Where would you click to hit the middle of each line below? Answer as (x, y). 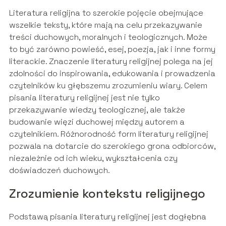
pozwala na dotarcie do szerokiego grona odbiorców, (112, 146)
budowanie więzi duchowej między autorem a (97, 122)
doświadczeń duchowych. (59, 171)
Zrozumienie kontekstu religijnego (107, 194)
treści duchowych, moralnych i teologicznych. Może (108, 37)
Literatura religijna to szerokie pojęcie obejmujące (106, 13)
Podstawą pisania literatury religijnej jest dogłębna (107, 217)
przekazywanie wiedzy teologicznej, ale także (97, 110)
